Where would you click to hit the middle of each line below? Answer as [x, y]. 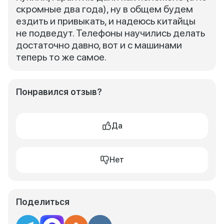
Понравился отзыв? [59, 92]
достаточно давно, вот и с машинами [99, 45]
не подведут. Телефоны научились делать [110, 33]
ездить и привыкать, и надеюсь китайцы [106, 21]
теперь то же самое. [61, 57]
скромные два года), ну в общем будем [104, 9]
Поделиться [43, 202]
